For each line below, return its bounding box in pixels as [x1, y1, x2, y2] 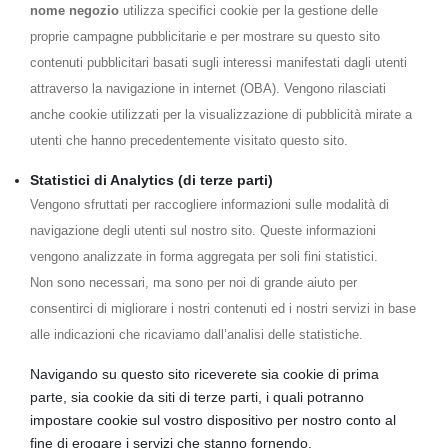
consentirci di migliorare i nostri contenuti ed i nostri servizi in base [30, 301, 416, 316]
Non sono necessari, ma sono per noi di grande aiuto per [30, 275, 357, 290]
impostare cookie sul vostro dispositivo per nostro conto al [30, 412, 396, 428]
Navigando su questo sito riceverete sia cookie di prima [30, 366, 379, 382]
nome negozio [30, 3, 119, 18]
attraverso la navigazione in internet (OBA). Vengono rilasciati [30, 81, 386, 96]
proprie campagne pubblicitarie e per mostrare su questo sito [30, 29, 380, 44]
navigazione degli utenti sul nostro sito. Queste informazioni [30, 223, 376, 238]
